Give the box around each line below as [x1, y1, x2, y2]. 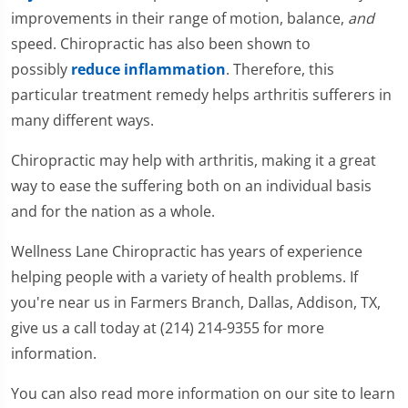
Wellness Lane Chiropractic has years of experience [11, 241, 362, 262]
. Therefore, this [226, 59, 334, 80]
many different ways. [11, 110, 154, 131]
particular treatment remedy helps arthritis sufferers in [11, 85, 392, 106]
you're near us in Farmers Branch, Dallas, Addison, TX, [11, 292, 381, 313]
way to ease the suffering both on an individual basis [11, 176, 372, 197]
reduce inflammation [71, 59, 226, 80]
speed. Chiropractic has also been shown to [11, 34, 311, 55]
